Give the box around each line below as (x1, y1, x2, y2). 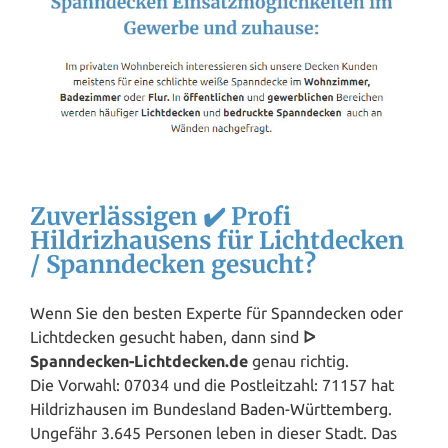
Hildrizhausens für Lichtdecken (30, 225, 404, 257)
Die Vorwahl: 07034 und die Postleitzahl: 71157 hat (30, 376, 394, 395)
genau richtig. (248, 352, 349, 371)
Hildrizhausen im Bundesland (30, 400, 240, 419)
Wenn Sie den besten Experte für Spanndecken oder (30, 304, 403, 323)
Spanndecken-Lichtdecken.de (30, 352, 248, 371)
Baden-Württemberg (240, 400, 388, 419)
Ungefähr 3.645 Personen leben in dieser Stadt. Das (30, 424, 397, 443)
